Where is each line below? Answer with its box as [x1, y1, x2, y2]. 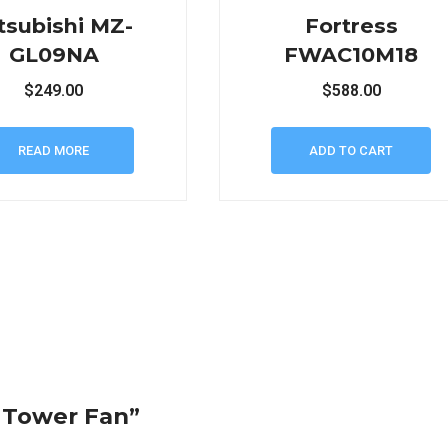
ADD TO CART [309, 142, 394, 158]
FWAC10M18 [284, 41, 419, 67]
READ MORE [18, 142, 90, 158]
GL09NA [8, 41, 99, 67]
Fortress [304, 12, 398, 38]
